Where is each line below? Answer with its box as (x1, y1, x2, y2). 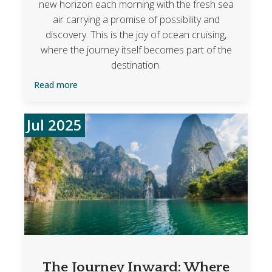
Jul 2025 (27, 115, 83, 135)
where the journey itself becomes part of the (40, 43, 232, 57)
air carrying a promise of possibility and (52, 13, 220, 27)
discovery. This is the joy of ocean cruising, (46, 28, 226, 42)
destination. (111, 58, 161, 72)
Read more (33, 79, 78, 91)
